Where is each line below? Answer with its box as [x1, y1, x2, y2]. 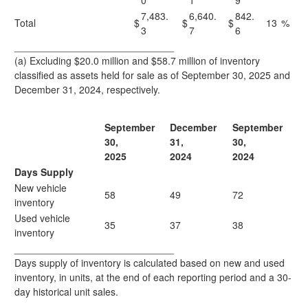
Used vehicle [14, 211, 70, 225]
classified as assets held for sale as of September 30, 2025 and [14, 68, 290, 82]
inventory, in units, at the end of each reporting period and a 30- [14, 270, 291, 284]
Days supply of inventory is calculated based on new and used [14, 256, 285, 269]
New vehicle [14, 181, 67, 195]
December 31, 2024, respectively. [14, 82, 160, 96]
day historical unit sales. [14, 285, 118, 298]
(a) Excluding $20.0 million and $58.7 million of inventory [14, 54, 260, 67]
